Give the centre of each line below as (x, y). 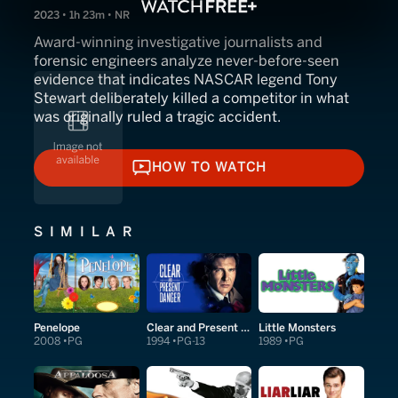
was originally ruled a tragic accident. (157, 117)
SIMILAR (87, 231)
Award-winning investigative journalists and (178, 42)
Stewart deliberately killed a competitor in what (191, 98)
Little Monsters (298, 327)
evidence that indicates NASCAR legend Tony (186, 80)
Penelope (57, 327)
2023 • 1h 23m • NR (82, 15)
